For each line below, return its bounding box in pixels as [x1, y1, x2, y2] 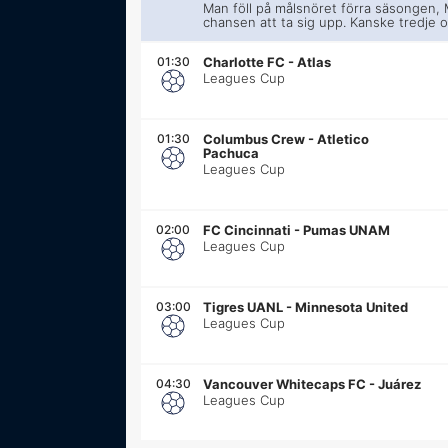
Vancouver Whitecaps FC [203, 375, 367, 392]
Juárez [378, 375, 422, 392]
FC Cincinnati [203, 221, 292, 238]
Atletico [317, 130, 370, 147]
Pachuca [203, 144, 260, 161]
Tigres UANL [203, 298, 284, 315]
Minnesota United [295, 298, 409, 315]
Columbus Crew [203, 130, 306, 147]
